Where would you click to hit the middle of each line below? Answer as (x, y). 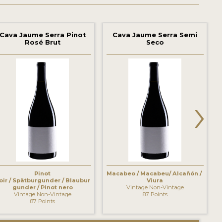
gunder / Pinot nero (42, 187)
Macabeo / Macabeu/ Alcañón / (155, 173)
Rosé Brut (42, 43)
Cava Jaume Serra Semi (155, 35)
